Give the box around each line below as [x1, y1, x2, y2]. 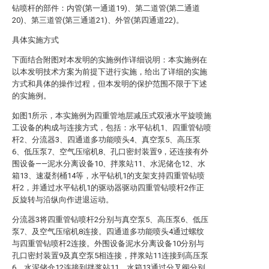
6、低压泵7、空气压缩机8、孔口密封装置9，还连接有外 [12, 147, 208, 156]
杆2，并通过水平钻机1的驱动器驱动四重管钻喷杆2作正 [12, 183, 204, 192]
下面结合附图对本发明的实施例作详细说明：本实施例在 [12, 55, 207, 64]
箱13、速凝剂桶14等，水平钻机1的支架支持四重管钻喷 [12, 171, 205, 180]
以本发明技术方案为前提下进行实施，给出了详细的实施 [12, 67, 207, 76]
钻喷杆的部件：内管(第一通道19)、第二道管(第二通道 [12, 4, 200, 13]
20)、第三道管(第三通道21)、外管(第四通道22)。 [12, 16, 184, 25]
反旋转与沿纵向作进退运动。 [12, 195, 113, 204]
